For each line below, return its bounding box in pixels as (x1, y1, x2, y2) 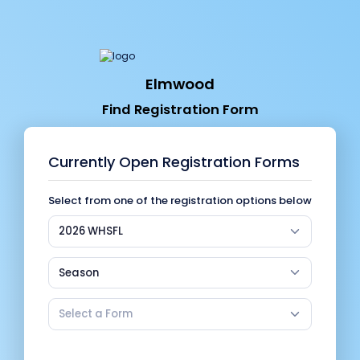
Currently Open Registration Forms (48, 151, 300, 172)
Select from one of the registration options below (48, 192, 312, 208)
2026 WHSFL (59, 223, 123, 239)
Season (59, 264, 99, 280)
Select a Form (59, 306, 133, 322)
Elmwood (145, 73, 215, 94)
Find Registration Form (101, 100, 259, 119)
